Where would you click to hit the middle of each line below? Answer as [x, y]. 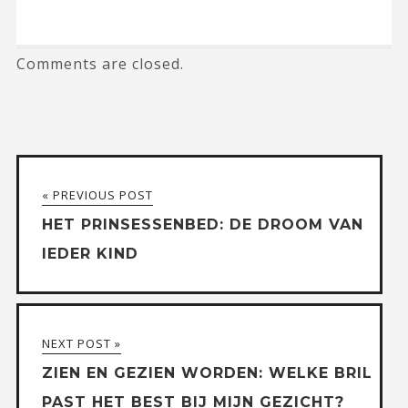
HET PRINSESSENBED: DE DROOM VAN [202, 224]
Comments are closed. [100, 63]
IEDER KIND [90, 253]
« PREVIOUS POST [97, 194]
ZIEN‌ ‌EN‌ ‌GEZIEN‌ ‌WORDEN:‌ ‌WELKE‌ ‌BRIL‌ [207, 372]
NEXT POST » [81, 343]
